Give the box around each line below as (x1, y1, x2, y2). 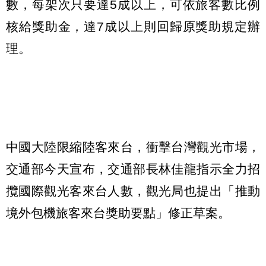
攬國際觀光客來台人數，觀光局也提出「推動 (6, 184, 260, 198)
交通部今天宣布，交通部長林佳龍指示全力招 (6, 162, 260, 176)
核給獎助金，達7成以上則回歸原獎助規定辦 (6, 19, 260, 33)
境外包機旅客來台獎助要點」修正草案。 (6, 206, 230, 220)
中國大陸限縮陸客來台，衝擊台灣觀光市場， (6, 140, 260, 154)
